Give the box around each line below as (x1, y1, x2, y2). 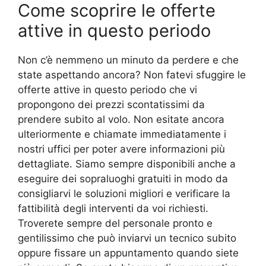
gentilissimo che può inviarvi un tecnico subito (18, 232, 236, 244)
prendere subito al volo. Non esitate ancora (18, 113, 224, 125)
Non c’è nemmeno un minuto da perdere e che (18, 53, 239, 66)
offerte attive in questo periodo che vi (18, 83, 197, 96)
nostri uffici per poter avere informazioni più (18, 142, 225, 155)
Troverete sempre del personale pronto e (18, 217, 213, 229)
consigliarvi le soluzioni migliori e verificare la (18, 187, 230, 199)
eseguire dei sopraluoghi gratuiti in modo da (18, 172, 228, 185)
